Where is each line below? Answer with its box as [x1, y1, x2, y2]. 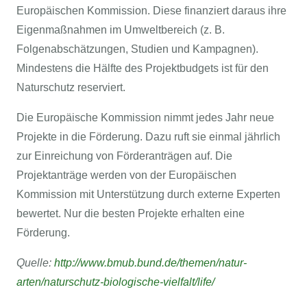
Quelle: [16, 257, 51, 269]
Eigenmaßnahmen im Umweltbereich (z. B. [16, 24, 225, 36]
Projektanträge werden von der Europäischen [16, 169, 236, 181]
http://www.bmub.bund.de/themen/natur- [51, 257, 247, 269]
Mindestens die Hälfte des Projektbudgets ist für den [16, 62, 269, 74]
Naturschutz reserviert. [16, 82, 125, 93]
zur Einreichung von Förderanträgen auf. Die [16, 150, 232, 162]
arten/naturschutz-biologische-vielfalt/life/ [16, 276, 214, 288]
